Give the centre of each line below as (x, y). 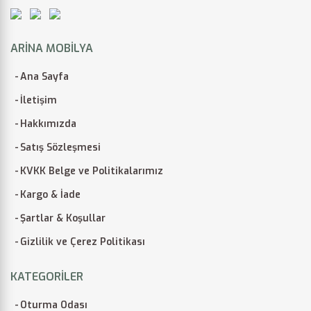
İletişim (39, 100)
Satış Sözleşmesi (60, 147)
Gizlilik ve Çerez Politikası (83, 242)
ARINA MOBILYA (52, 48)
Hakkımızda (48, 124)
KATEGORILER (47, 276)
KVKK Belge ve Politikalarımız (92, 171)
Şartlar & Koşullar (63, 218)
